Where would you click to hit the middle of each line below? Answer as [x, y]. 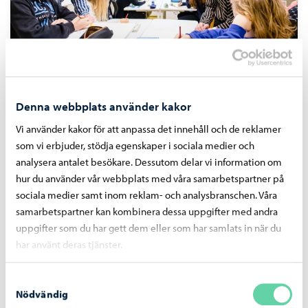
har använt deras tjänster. [69, 245]
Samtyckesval [35, 280]
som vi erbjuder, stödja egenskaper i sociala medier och [135, 146]
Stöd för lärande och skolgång [103, 88]
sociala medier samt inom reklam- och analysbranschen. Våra [146, 195]
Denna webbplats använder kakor [103, 107]
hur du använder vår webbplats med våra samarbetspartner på [150, 179]
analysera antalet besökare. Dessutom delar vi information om [149, 162]
